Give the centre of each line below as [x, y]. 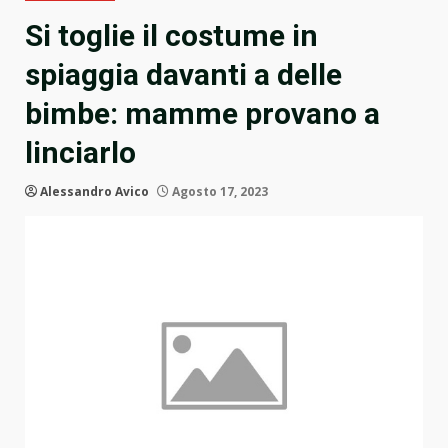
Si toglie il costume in [171, 36]
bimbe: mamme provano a [202, 114]
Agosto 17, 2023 [218, 192]
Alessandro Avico [94, 192]
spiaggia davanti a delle [183, 75]
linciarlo [80, 153]
